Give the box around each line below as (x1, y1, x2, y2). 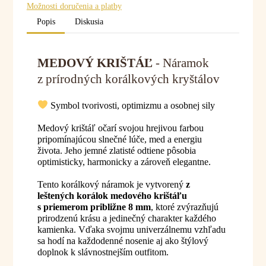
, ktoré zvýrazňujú (150, 202, 218, 213)
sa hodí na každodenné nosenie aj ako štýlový (37, 236, 208, 246)
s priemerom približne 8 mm (37, 202, 151, 213)
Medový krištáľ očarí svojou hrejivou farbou (37, 123, 204, 134)
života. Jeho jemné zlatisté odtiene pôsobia (37, 145, 196, 156)
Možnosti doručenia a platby (26, 1, 122, 11)
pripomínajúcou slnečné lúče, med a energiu (37, 134, 202, 145)
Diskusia (75, 17, 104, 27)
